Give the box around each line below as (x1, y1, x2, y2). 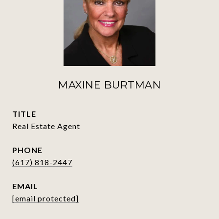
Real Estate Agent (12, 121, 80, 131)
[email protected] (12, 194, 79, 203)
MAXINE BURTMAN (58, 79, 161, 91)
